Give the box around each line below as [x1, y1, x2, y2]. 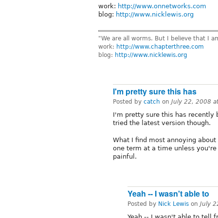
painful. [113, 153, 137, 161]
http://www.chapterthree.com [116, 43, 204, 50]
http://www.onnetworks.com [118, 2, 206, 10]
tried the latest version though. [113, 119, 211, 127]
